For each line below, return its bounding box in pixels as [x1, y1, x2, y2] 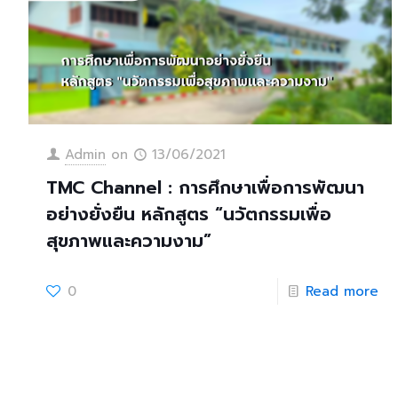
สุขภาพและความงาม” [46, 227, 212, 254]
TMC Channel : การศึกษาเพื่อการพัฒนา [46, 173, 365, 201]
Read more [306, 281, 379, 301]
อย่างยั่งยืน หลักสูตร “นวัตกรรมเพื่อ [46, 200, 332, 227]
